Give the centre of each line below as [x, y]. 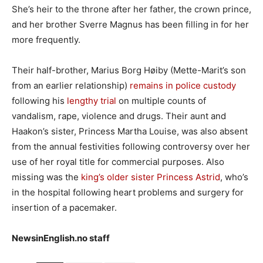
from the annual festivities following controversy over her [131, 147]
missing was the [46, 177]
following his [39, 101]
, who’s [234, 177]
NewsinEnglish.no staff [61, 238]
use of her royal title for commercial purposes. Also [118, 162]
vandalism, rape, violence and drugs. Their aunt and [119, 116]
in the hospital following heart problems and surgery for [128, 193]
